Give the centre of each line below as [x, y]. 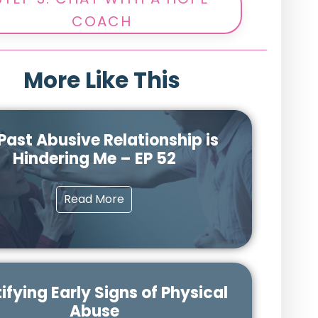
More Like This [102, 80]
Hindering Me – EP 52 [94, 158]
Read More [94, 199]
